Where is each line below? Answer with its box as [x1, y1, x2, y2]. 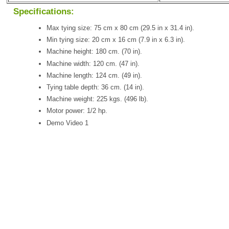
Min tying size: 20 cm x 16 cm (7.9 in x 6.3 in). [47, 36, 185, 44]
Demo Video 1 [47, 119, 88, 127]
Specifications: [13, 7, 74, 17]
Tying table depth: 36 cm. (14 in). [47, 83, 144, 91]
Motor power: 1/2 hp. [47, 107, 107, 115]
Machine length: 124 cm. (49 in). [47, 71, 142, 79]
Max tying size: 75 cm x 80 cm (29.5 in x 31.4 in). [47, 24, 194, 32]
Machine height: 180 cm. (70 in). [47, 48, 142, 56]
